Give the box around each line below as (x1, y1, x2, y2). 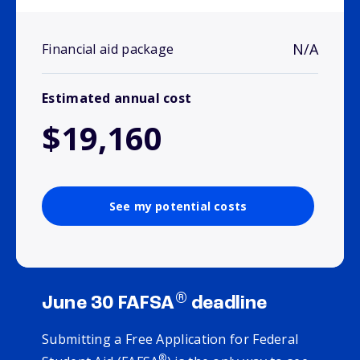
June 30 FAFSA (42, 294, 175, 314)
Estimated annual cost (42, 89, 192, 108)
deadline (186, 294, 268, 314)
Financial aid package (42, 40, 174, 59)
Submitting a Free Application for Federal (42, 330, 299, 349)
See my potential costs (108, 198, 247, 215)
